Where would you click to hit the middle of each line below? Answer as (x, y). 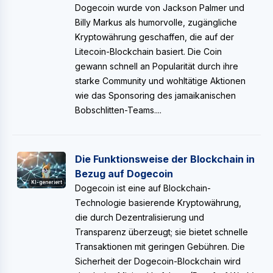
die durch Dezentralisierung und (140, 217)
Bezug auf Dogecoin (124, 174)
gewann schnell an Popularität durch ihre (157, 66)
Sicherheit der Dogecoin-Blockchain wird (158, 261)
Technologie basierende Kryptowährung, (158, 203)
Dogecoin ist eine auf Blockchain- (143, 188)
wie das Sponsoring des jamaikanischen (155, 95)
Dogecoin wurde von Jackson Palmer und (160, 8)
